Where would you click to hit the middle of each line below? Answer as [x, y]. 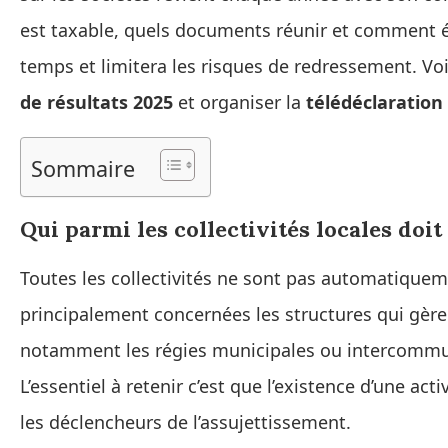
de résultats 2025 [96, 102]
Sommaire [83, 169]
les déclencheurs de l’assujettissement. [185, 422]
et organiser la [239, 102]
